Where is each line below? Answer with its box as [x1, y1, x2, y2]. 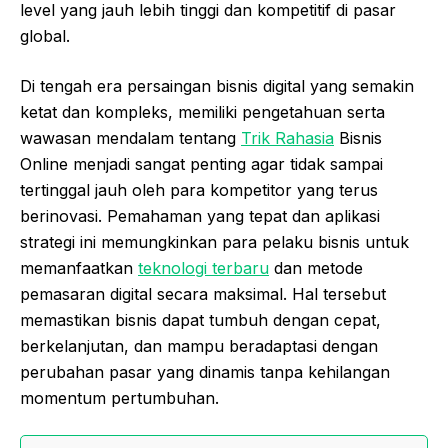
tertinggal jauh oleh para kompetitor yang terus [20, 180, 378, 201]
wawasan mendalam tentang [20, 128, 241, 149]
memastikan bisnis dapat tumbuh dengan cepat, [20, 310, 381, 331]
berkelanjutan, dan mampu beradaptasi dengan [20, 336, 378, 357]
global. [20, 26, 70, 47]
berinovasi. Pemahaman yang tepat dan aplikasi [20, 206, 380, 227]
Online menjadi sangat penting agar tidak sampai [20, 154, 383, 175]
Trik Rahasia [241, 128, 334, 149]
